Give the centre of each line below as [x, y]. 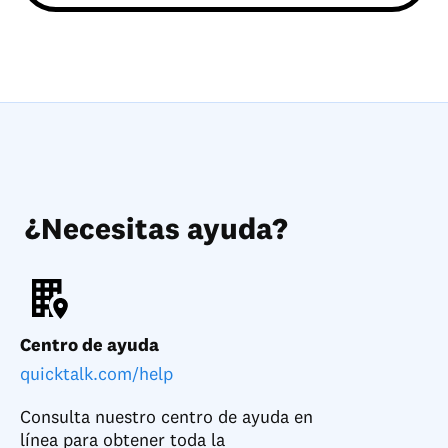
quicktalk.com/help [96, 373]
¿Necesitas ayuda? [156, 228]
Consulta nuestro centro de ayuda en [166, 416]
